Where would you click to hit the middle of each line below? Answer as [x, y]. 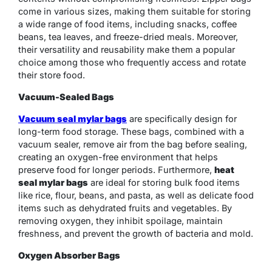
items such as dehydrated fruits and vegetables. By [125, 208]
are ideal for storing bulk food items [164, 183]
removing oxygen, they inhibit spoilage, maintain [121, 221]
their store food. [52, 75]
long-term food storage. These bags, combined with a [131, 132]
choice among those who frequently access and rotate [132, 63]
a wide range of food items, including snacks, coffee [127, 24]
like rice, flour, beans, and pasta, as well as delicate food [136, 195]
